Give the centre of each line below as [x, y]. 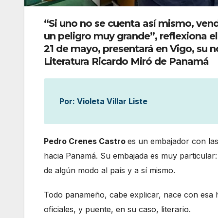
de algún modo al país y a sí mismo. [109, 171]
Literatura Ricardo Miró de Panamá [126, 62]
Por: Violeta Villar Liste [103, 101]
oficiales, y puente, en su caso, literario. [117, 209]
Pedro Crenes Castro [86, 141]
